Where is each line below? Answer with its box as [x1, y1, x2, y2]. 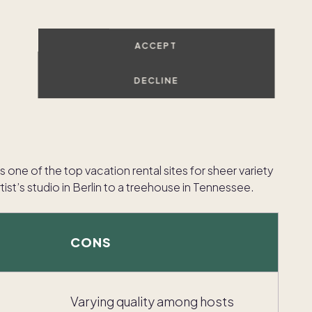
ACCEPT [134, 40, 178, 51]
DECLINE [134, 75, 178, 86]
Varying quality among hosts [70, 293, 234, 310]
